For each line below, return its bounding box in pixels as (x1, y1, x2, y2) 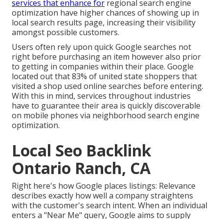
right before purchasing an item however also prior (12, 51, 201, 63)
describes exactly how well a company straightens (12, 190, 193, 201)
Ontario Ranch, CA (12, 157, 151, 179)
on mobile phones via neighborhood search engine (12, 110, 199, 121)
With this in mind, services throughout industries (12, 90, 191, 102)
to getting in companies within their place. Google (12, 61, 194, 72)
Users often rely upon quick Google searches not (12, 42, 191, 53)
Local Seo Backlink (12, 140, 151, 161)
